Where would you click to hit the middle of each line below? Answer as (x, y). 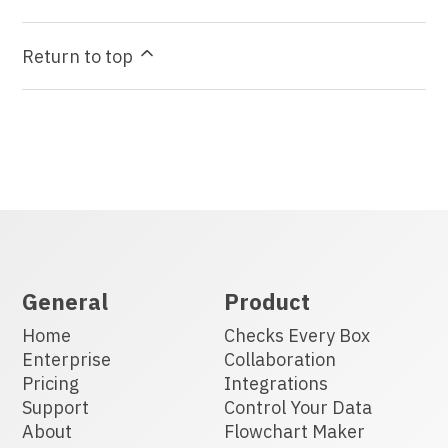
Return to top (80, 57)
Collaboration (280, 360)
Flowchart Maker (294, 432)
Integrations (276, 384)
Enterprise (67, 360)
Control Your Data (298, 408)
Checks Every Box (297, 336)
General (65, 302)
